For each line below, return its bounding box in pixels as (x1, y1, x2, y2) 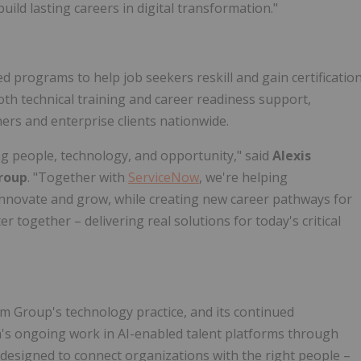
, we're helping (199, 168, 288, 186)
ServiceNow (128, 168, 199, 186)
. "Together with (27, 168, 128, 186)
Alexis (272, 146, 311, 164)
